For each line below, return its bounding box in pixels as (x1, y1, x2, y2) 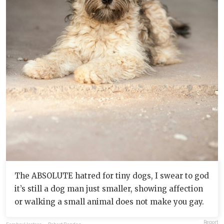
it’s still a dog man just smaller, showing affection (14, 184, 203, 194)
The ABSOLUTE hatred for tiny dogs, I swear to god (14, 171, 209, 181)
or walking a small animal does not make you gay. (14, 197, 204, 207)
